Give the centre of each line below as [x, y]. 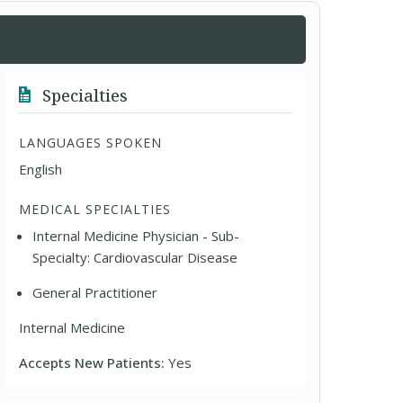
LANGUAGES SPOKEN [91, 143]
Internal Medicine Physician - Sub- [136, 236]
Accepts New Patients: [94, 363]
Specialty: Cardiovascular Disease [135, 257]
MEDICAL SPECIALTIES [95, 209]
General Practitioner [95, 292]
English [41, 169]
